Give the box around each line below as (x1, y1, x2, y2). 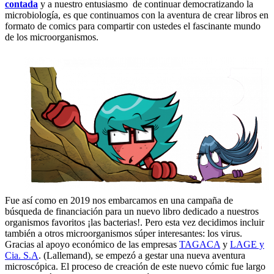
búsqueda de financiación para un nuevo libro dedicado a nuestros (5, 206, 259, 217)
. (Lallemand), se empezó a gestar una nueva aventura (39, 250, 245, 261)
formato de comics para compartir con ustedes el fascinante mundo (5, 20, 261, 31)
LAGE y (230, 239, 264, 250)
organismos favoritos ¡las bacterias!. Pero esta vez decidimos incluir (5, 217, 264, 228)
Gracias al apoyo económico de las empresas (5, 239, 179, 250)
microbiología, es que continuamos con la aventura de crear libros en (5, 9, 268, 20)
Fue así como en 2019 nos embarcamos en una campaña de (5, 194, 233, 206)
